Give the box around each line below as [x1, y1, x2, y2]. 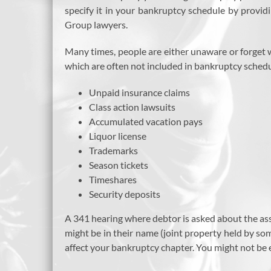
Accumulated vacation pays [89, 116, 203, 128]
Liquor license [89, 130, 146, 142]
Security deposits [89, 188, 160, 200]
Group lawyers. [65, 19, 128, 31]
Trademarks [89, 145, 138, 157]
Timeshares [89, 174, 137, 186]
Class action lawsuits [89, 101, 175, 113]
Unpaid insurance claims [89, 87, 190, 99]
